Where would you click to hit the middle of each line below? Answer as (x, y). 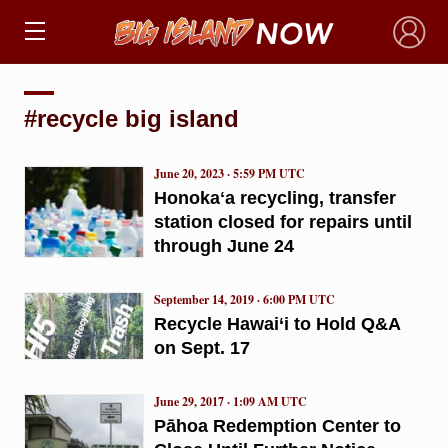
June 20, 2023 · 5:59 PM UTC (229, 173)
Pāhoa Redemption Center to (277, 425)
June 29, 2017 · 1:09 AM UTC (230, 401)
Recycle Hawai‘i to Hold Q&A (276, 323)
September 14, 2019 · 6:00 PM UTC (244, 299)
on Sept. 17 (201, 347)
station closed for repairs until (282, 221)
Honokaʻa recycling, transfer (274, 197)
